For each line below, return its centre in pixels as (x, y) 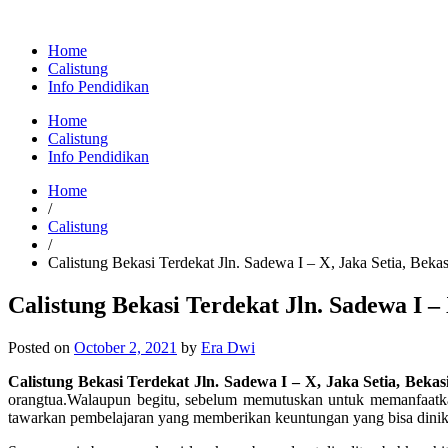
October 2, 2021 (125, 347)
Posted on (41, 347)
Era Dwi (228, 347)
